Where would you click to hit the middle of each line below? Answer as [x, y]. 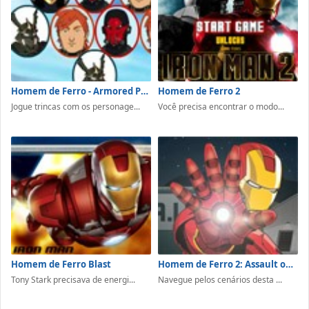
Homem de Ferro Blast [61, 265]
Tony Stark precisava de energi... [73, 280]
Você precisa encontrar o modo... [221, 106]
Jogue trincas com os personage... [76, 106]
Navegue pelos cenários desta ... [220, 280]
